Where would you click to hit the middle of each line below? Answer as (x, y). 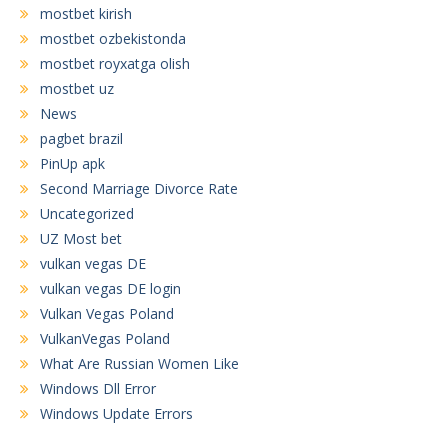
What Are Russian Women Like (139, 364)
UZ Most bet (81, 239)
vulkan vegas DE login (110, 289)
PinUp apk (72, 164)
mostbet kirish (86, 14)
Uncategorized (87, 214)
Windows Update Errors (116, 414)
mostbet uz (77, 89)
